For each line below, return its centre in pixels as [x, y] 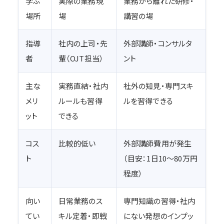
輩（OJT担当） [81, 58]
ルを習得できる [148, 100]
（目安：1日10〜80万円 [160, 158]
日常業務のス [80, 200]
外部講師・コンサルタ [158, 43]
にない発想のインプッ [158, 215]
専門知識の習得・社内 [159, 200]
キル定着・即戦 [82, 215]
